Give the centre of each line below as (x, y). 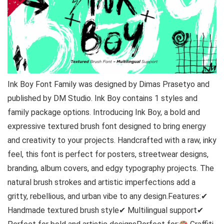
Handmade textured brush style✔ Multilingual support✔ (105, 210)
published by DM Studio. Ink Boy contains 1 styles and (102, 98)
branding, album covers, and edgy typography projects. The (111, 168)
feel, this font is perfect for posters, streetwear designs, (108, 154)
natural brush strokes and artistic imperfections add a (101, 182)
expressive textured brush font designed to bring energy (107, 126)
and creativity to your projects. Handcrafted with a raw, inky (112, 140)
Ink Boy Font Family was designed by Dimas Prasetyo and (108, 84)
